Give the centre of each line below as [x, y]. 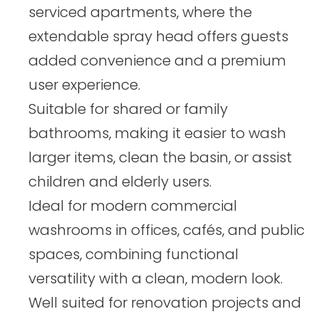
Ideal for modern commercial [133, 206]
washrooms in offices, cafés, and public [167, 230]
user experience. [84, 85]
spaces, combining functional [134, 255]
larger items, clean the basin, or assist [160, 158]
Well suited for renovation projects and [165, 303]
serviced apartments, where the [140, 12]
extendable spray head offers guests [158, 37]
